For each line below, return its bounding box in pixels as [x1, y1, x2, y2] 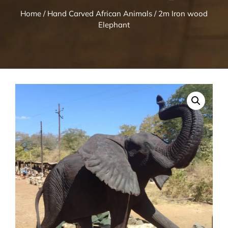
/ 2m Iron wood [152, 8, 208, 18]
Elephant [98, 19, 130, 30]
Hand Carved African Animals [47, 8, 152, 18]
